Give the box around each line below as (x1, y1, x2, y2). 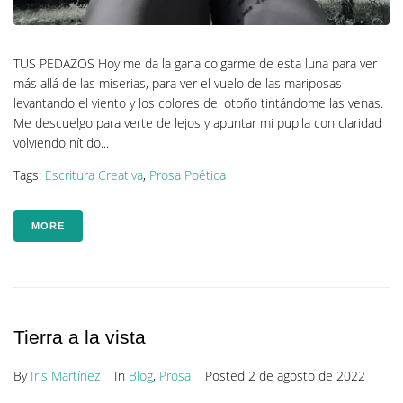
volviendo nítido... (13, 133, 109, 151)
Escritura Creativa (45, 166, 143, 184)
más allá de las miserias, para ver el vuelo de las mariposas (13, 74, 342, 92)
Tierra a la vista (13, 326, 146, 347)
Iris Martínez (31, 366, 100, 384)
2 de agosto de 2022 (248, 366, 365, 384)
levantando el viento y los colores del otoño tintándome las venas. (13, 94, 383, 112)
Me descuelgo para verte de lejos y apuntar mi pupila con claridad (13, 113, 381, 131)
